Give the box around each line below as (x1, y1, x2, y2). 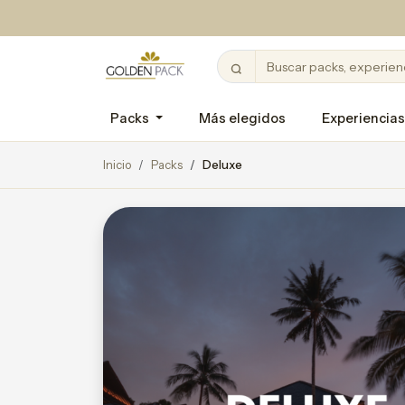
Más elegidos (199, 110, 287, 127)
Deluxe (202, 157, 242, 172)
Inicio (103, 157, 131, 172)
